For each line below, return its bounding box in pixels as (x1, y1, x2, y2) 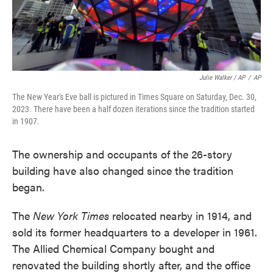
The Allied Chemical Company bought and (12, 241, 214, 256)
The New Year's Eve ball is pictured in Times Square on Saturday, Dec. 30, (12, 92, 257, 102)
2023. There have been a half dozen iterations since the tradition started (12, 104, 255, 114)
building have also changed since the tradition (12, 163, 233, 178)
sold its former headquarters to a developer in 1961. (12, 224, 257, 239)
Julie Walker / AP (199, 74, 245, 82)
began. (12, 179, 44, 194)
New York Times (33, 208, 109, 223)
